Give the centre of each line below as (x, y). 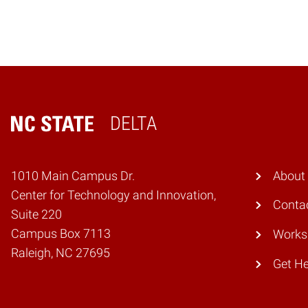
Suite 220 (36, 214)
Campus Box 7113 (61, 233)
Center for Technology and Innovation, (113, 195)
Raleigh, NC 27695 (60, 253)
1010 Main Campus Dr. (73, 176)
